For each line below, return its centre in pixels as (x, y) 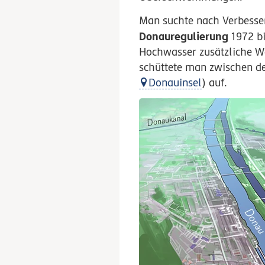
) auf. (215, 82)
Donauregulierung (184, 36)
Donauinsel (175, 82)
